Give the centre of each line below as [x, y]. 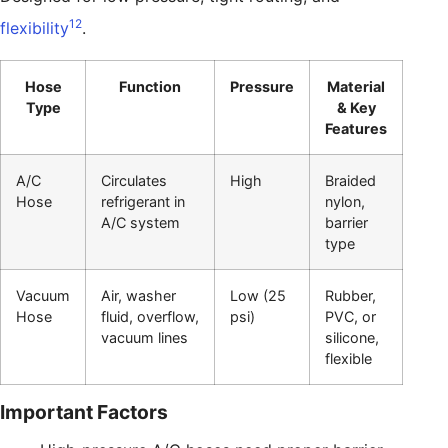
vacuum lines [144, 337]
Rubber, [350, 295]
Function [150, 86]
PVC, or [350, 316]
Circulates [134, 180]
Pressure [262, 86]
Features [356, 128]
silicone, [352, 337]
